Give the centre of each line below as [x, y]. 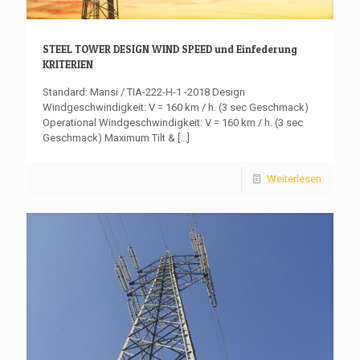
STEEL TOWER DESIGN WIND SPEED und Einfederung [170, 49]
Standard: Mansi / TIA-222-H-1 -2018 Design [144, 92]
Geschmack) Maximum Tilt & [109, 137]
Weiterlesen [294, 178]
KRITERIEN [68, 64]
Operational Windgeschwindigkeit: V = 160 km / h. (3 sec [173, 122]
